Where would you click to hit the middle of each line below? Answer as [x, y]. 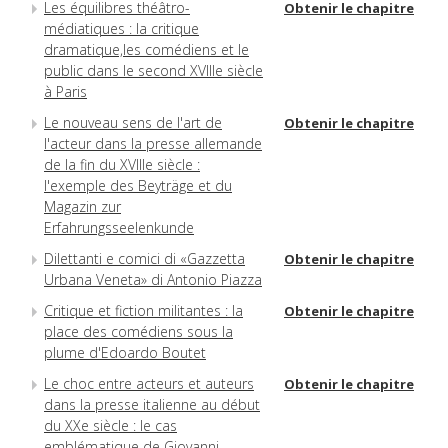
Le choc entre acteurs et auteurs [149, 383]
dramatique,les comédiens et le [146, 49]
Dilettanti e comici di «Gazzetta [144, 258]
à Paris [65, 91]
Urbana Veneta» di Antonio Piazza [153, 279]
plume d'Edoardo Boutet [125, 352]
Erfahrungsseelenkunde [119, 227]
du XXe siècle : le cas [110, 425]
